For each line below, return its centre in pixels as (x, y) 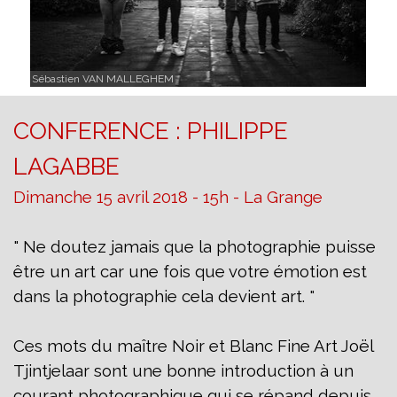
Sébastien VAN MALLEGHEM (102, 79)
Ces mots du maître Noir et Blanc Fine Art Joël (193, 346)
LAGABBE (66, 167)
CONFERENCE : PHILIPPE (151, 131)
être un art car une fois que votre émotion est (190, 272)
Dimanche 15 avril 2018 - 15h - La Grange (168, 197)
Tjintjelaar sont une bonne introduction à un (183, 371)
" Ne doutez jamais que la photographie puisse (195, 247)
